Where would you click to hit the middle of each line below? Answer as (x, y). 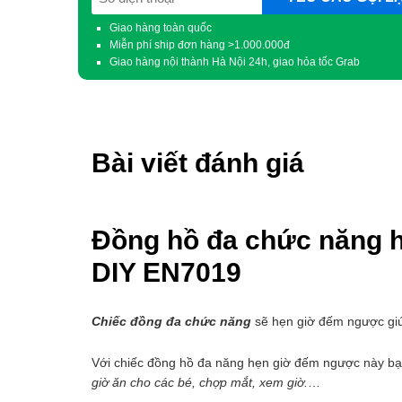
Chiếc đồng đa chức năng (171, 322)
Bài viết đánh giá (198, 163)
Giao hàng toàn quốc (161, 27)
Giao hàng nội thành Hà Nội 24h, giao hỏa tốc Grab (235, 61)
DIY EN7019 (166, 273)
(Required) (120, 14)
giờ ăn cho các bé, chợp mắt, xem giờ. (200, 382)
